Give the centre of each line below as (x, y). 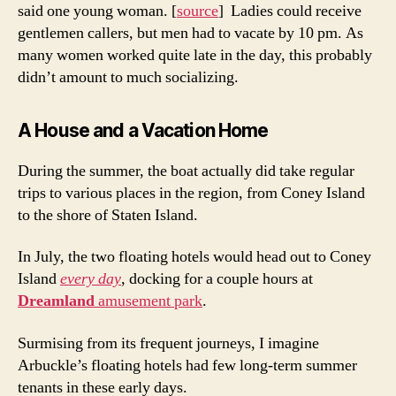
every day (91, 279)
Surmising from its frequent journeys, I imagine (168, 343)
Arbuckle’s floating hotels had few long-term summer (187, 365)
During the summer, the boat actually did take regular (186, 171)
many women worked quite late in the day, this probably (195, 55)
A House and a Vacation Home (143, 130)
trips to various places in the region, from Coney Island (191, 193)
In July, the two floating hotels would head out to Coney (194, 257)
